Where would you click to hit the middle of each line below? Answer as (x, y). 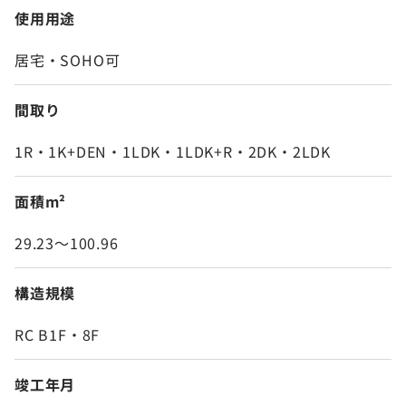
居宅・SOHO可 (68, 60)
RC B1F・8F (58, 335)
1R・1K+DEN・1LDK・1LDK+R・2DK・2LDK (173, 152)
